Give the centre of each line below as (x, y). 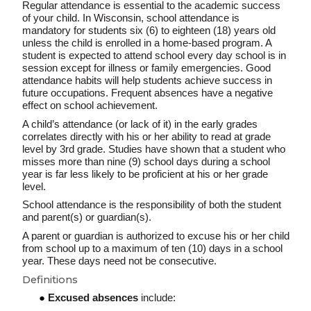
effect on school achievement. (90, 105)
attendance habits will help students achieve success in (147, 80)
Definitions (50, 279)
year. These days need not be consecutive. (119, 261)
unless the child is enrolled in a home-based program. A (147, 43)
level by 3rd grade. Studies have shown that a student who (154, 149)
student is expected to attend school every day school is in (154, 55)
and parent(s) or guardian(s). (87, 218)
